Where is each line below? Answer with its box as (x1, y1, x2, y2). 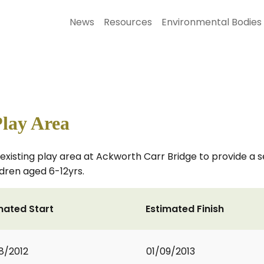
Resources (104, 15, 152, 29)
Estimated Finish (146, 202, 224, 216)
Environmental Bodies (161, 15, 262, 29)
